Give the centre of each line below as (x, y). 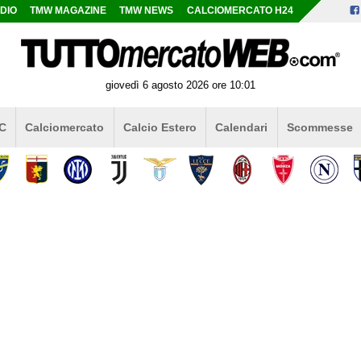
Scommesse (320, 127)
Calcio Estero (160, 127)
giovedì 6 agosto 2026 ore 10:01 (180, 85)
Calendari (242, 127)
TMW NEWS (147, 10)
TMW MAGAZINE (68, 10)
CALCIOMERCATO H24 (240, 10)
